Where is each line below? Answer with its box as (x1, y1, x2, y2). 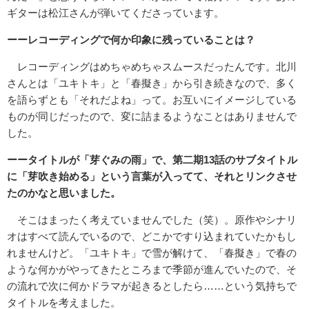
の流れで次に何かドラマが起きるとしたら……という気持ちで (7, 280, 297, 292)
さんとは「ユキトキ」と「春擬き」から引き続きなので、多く (7, 77, 297, 90)
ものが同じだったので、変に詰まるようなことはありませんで (7, 110, 297, 123)
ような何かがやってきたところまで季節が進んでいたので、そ (7, 263, 297, 276)
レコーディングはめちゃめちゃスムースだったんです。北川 (7, 61, 297, 73)
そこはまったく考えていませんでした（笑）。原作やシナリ (7, 214, 297, 226)
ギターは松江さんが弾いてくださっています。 (7, 7, 224, 19)
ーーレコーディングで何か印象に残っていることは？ (7, 34, 255, 46)
